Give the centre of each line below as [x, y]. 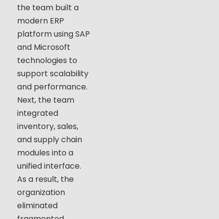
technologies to [47, 61]
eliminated [37, 206]
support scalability [53, 74]
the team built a [48, 8]
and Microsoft [44, 47]
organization [41, 193]
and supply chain [50, 140]
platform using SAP [54, 34]
